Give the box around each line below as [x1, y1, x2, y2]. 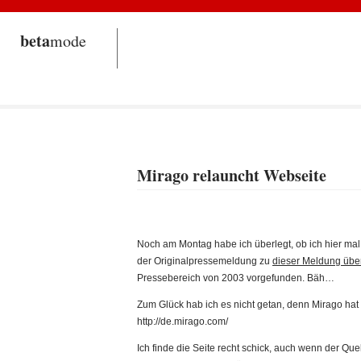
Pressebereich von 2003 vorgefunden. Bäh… [137, 272, 334, 284]
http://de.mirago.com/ [137, 316, 228, 327]
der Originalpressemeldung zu [137, 255, 272, 267]
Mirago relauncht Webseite [137, 164, 326, 187]
